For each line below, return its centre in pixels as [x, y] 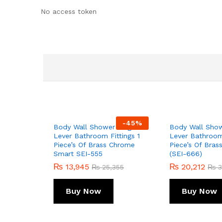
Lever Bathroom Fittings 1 [97, 136]
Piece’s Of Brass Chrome [94, 144]
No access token [69, 11]
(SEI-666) [186, 153]
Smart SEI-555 [78, 153]
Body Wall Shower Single [95, 127]
